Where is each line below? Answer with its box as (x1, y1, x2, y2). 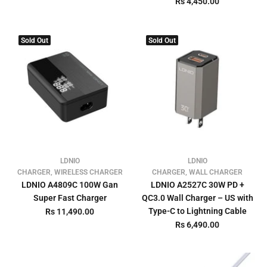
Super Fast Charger (33, 193, 107, 203)
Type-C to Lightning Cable (148, 206, 247, 216)
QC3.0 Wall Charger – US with (141, 193, 253, 203)
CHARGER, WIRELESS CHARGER (17, 168, 123, 176)
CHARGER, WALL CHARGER (152, 168, 243, 176)
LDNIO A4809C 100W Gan (21, 180, 118, 190)
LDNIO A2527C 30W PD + (150, 180, 244, 190)
